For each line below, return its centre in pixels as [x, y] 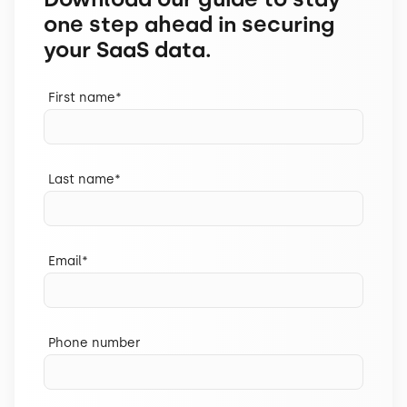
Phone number [94, 343]
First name [82, 98]
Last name [81, 179]
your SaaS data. [128, 50]
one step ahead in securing [189, 24]
